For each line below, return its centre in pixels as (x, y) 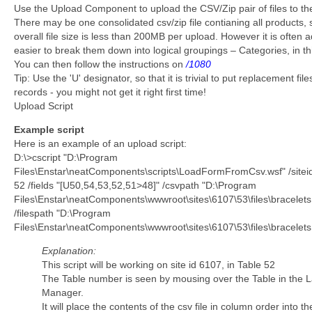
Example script (49, 130)
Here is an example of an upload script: (100, 144)
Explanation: (69, 251)
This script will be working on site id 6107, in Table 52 (158, 265)
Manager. (63, 293)
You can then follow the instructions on (100, 64)
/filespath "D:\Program (62, 213)
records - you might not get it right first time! (110, 92)
